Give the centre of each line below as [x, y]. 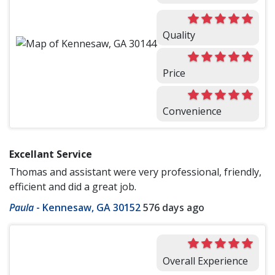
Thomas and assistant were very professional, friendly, [135, 172]
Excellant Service [51, 154]
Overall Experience [205, 261]
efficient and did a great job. [73, 187]
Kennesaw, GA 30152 [91, 208]
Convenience [192, 111]
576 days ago [174, 208]
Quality [179, 35]
